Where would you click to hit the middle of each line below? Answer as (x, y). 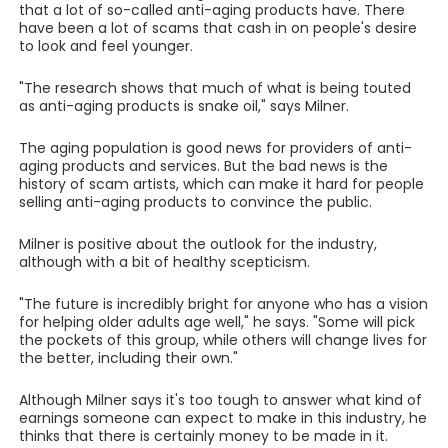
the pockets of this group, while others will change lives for (222, 340)
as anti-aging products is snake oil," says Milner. (183, 106)
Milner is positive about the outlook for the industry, (197, 244)
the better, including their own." (128, 358)
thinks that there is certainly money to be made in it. (203, 436)
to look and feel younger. (105, 46)
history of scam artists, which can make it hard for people (221, 184)
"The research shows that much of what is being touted (214, 88)
